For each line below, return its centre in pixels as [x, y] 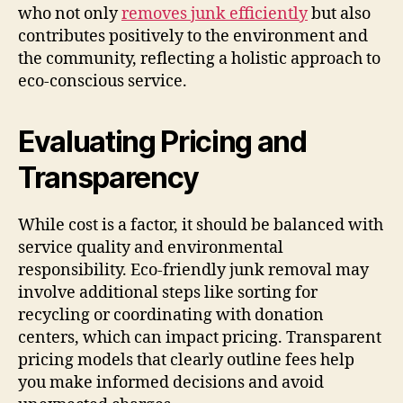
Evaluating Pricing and [162, 141]
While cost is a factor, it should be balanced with [201, 225]
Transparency [109, 177]
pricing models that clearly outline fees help [186, 360]
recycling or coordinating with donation [171, 315]
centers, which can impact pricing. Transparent [200, 337]
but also [339, 13]
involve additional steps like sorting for [168, 292]
